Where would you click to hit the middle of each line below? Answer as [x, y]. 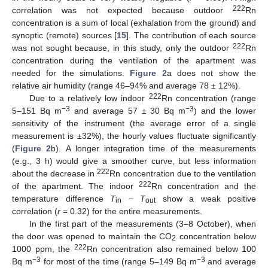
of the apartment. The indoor [75, 186]
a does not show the [211, 73]
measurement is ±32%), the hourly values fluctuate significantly [134, 135]
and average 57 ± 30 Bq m [128, 110]
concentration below [216, 236]
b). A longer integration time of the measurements [153, 148]
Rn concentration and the [203, 186]
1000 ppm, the [43, 249]
